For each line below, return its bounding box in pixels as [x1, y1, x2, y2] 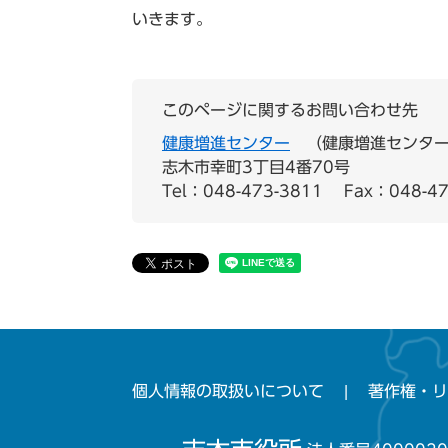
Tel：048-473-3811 [162, 183, 323, 199]
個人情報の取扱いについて [132, 383, 324, 399]
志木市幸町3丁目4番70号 [162, 159, 350, 175]
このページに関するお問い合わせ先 [162, 102, 418, 118]
